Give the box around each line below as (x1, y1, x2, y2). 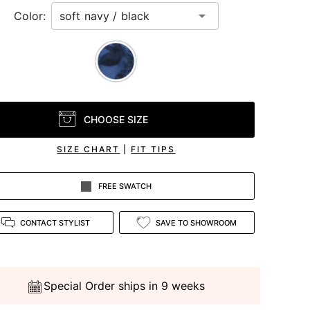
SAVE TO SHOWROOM (155, 217, 237, 228)
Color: (13, 8, 46, 23)
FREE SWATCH (98, 181, 152, 192)
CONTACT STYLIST (19, 217, 90, 228)
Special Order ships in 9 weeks (44, 279, 206, 293)
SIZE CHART (57, 143, 120, 154)
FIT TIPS (131, 143, 176, 154)
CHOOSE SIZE (84, 113, 149, 125)
